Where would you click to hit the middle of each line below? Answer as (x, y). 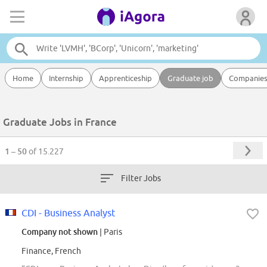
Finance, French (51, 251)
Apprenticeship (125, 78)
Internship (66, 78)
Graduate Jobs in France (60, 122)
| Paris (110, 232)
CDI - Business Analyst (68, 213)
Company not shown (60, 232)
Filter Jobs (141, 178)
